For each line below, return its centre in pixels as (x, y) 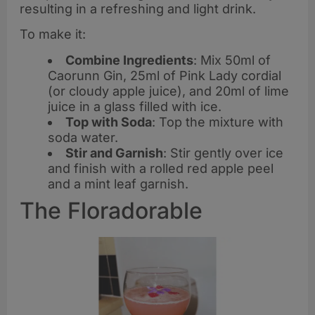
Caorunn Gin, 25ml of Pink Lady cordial (165, 75)
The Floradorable (111, 210)
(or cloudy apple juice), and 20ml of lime (168, 91)
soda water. (83, 137)
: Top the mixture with (218, 122)
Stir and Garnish (114, 153)
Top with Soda (109, 122)
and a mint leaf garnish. (118, 184)
